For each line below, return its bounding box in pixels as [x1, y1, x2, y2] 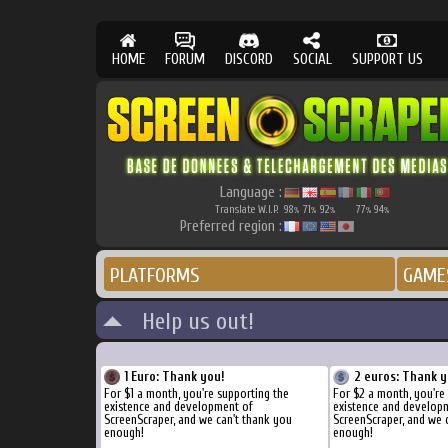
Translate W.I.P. [214, 203, 282, 216]
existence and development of [103, 399, 253, 414]
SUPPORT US [351, 51, 423, 68]
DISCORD [224, 51, 273, 68]
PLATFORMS [109, 264, 200, 287]
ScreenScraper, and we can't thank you [103, 412, 292, 427]
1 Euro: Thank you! [124, 369, 224, 384]
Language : [219, 184, 282, 201]
